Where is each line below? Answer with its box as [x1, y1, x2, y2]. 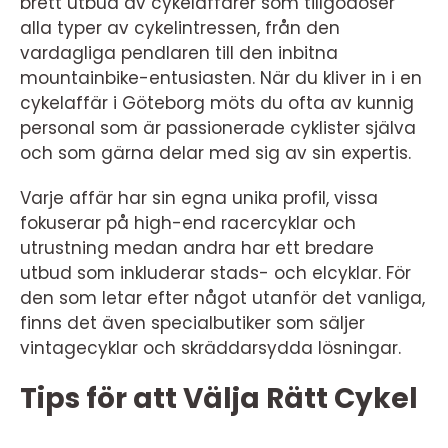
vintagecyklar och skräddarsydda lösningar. [20, 336, 401, 360]
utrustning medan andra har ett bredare [20, 236, 374, 260]
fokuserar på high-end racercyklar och [20, 211, 356, 235]
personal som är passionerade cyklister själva [20, 116, 416, 140]
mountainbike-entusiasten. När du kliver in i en [20, 66, 422, 90]
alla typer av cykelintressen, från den [20, 16, 340, 40]
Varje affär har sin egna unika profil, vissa [20, 186, 378, 210]
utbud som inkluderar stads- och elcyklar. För [20, 261, 411, 285]
